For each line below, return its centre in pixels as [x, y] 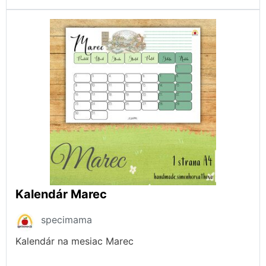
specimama [66, 219]
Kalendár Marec [61, 194]
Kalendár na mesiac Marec [75, 241]
